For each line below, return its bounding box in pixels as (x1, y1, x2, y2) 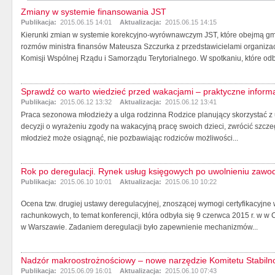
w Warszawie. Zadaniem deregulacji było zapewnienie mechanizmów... (21, 222, 258, 231)
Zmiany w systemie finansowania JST (21, 6, 166, 17)
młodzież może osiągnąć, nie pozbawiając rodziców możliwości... (21, 133, 238, 142)
